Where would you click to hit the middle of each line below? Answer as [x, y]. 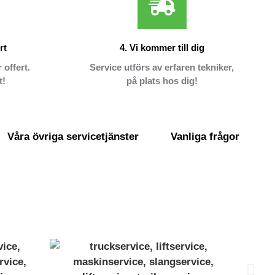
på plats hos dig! [162, 81]
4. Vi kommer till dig [162, 48]
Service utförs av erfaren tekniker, [162, 68]
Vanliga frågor [205, 137]
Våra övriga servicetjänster [73, 137]
